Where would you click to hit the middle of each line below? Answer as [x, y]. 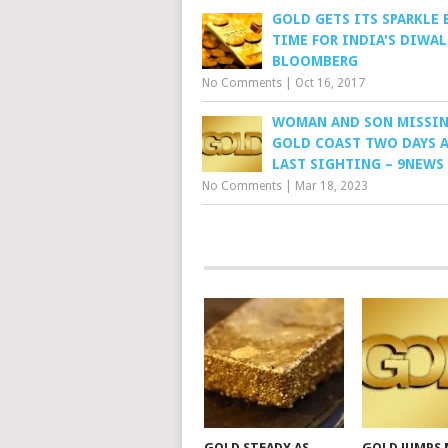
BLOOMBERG [315, 61]
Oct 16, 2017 [330, 83]
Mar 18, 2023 [331, 186]
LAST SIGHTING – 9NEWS [358, 164]
